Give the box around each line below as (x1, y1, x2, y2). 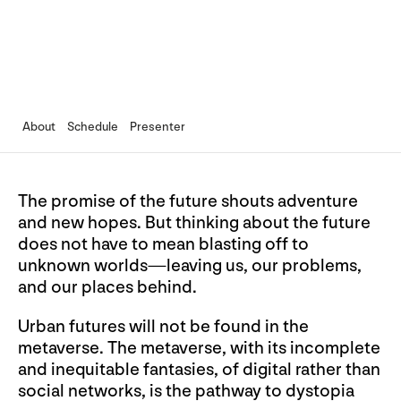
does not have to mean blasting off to (18, 233, 309, 255)
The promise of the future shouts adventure (18, 190, 358, 212)
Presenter (130, 119, 185, 134)
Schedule (67, 119, 118, 134)
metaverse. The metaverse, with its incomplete (18, 337, 380, 359)
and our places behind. (18, 276, 197, 298)
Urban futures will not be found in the (18, 315, 309, 337)
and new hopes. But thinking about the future (18, 211, 371, 234)
